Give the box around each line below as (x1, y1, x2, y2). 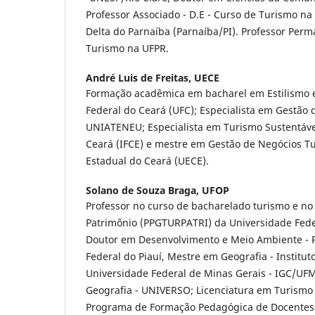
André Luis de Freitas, (86, 71, 194, 85)
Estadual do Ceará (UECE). (86, 154, 209, 168)
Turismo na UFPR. (86, 41, 169, 56)
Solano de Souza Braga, (86, 184, 202, 198)
